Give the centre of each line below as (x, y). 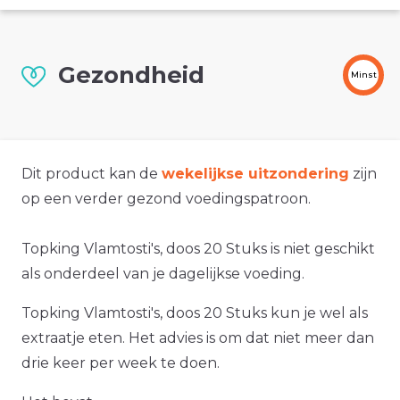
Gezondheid (131, 75)
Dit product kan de (92, 174)
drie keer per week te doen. (121, 363)
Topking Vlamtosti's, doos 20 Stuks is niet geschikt (198, 249)
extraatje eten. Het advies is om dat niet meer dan (198, 338)
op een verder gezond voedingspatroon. (166, 199)
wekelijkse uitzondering (255, 174)
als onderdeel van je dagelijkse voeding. (163, 274)
